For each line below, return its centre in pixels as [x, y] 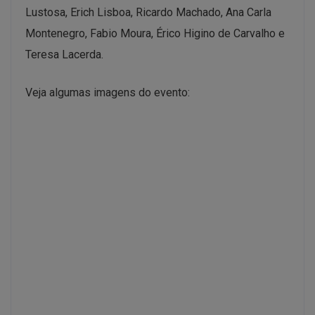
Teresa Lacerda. [64, 54]
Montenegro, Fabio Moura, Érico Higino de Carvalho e [155, 33]
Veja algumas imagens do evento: [108, 92]
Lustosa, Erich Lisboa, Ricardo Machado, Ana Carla [148, 12]
